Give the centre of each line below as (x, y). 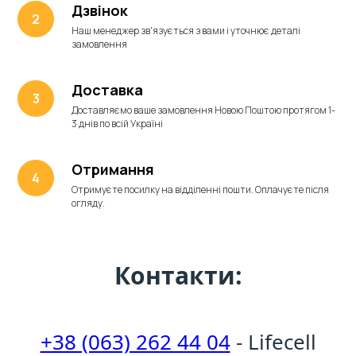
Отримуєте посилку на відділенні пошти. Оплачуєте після (200, 189)
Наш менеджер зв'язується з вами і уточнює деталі (186, 30)
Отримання (113, 169)
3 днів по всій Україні (117, 123)
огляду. (88, 203)
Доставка (107, 89)
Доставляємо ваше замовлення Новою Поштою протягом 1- (203, 110)
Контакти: (178, 275)
